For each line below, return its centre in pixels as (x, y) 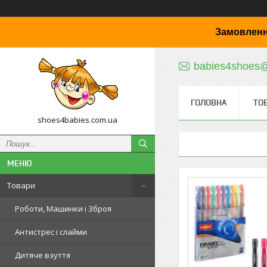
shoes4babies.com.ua (77, 120)
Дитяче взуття (43, 255)
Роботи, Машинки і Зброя (63, 209)
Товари (21, 185)
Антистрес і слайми (51, 232)
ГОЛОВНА (209, 103)
